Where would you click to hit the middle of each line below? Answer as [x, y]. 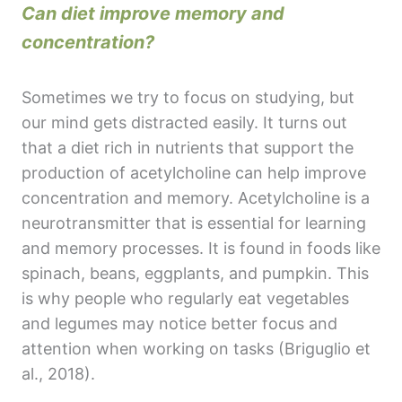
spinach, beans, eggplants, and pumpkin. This [195, 273]
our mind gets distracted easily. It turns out [184, 122]
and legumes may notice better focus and [179, 323]
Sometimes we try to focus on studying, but [188, 97]
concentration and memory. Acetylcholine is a [196, 197]
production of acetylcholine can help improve [194, 172]
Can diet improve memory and [153, 13]
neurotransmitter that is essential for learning [194, 223]
